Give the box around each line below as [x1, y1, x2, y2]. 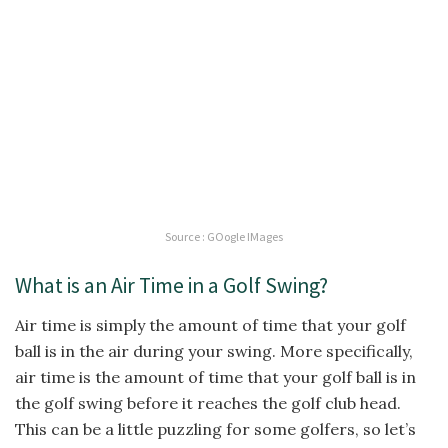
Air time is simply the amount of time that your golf [15, 315, 406, 336]
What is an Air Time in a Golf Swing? [15, 272, 328, 300]
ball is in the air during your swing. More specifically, [15, 341, 413, 362]
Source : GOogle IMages [165, 228, 283, 244]
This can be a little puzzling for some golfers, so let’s [15, 419, 416, 440]
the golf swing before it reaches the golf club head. [15, 393, 401, 414]
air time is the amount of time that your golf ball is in [15, 367, 416, 388]
